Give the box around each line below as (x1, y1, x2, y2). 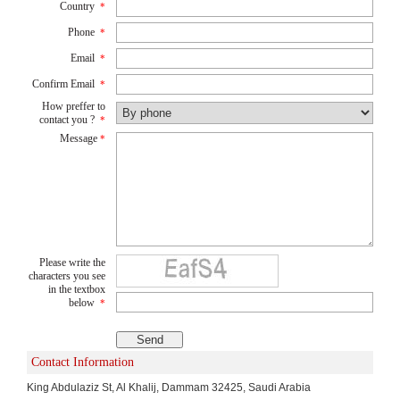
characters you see (29, 269, 105, 282)
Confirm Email (32, 77, 95, 90)
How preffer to (42, 99, 105, 112)
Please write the (39, 255, 105, 269)
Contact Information (31, 354, 134, 369)
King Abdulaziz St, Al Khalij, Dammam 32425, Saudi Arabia (27, 380, 311, 394)
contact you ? (39, 112, 95, 126)
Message (60, 131, 97, 145)
